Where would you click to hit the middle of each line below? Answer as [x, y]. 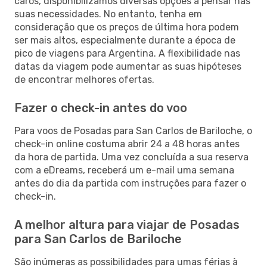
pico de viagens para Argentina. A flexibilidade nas [127, 53]
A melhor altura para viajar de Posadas [127, 224]
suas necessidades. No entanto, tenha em [108, 14]
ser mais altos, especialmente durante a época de [125, 40]
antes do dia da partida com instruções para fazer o [130, 183]
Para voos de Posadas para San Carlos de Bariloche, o [133, 131]
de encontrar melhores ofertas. [84, 79]
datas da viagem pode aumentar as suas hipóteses [128, 66]
